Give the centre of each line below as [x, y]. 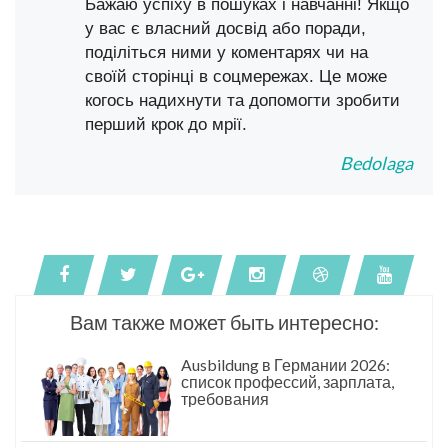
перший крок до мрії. [166, 124]
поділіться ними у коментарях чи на [226, 52]
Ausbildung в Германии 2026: [285, 365]
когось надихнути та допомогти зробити [242, 100]
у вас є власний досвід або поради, [225, 28]
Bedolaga [376, 163]
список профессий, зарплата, [287, 382]
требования [225, 399]
